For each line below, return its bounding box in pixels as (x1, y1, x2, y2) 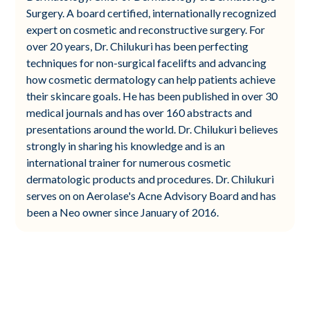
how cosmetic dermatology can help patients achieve (26, 72, 276, 86)
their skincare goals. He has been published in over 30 (26, 89, 278, 102)
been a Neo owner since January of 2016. (26, 205, 219, 219)
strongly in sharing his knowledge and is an (26, 138, 226, 152)
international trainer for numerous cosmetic (26, 155, 232, 169)
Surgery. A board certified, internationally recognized (26, 6, 277, 19)
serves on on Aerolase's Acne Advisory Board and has (26, 188, 277, 202)
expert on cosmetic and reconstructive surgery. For (26, 22, 266, 36)
